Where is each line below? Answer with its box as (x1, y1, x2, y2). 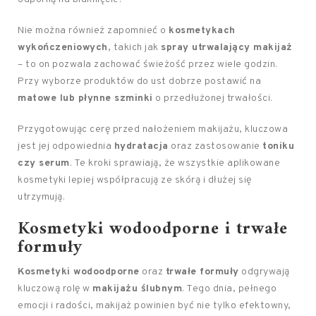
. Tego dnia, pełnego (182, 283, 276, 295)
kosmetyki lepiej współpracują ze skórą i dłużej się (18, 174, 252, 186)
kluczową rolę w (18, 283, 92, 295)
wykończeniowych (18, 42, 108, 54)
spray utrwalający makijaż (161, 42, 293, 54)
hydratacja (114, 140, 169, 152)
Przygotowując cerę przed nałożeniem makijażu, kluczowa (18, 123, 288, 135)
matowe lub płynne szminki (18, 92, 153, 104)
